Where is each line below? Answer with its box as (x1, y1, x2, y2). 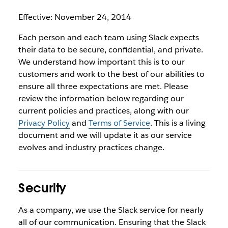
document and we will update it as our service (18, 130, 192, 140)
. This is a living (150, 118, 206, 128)
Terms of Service (88, 118, 150, 128)
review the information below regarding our (18, 93, 184, 104)
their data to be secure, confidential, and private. (18, 44, 203, 55)
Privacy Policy (18, 118, 70, 128)
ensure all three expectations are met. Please (18, 81, 188, 92)
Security (18, 180, 67, 196)
